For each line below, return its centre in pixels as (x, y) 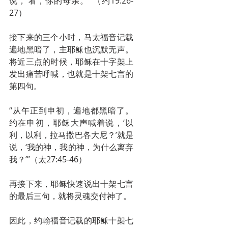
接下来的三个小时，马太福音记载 (71, 37)
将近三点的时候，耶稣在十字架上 (71, 62)
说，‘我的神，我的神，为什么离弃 (71, 147)
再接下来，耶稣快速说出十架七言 (71, 184)
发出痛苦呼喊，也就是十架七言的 (71, 74)
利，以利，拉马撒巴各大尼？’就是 (71, 135)
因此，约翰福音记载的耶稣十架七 (71, 220)
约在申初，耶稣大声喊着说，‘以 (71, 123)
